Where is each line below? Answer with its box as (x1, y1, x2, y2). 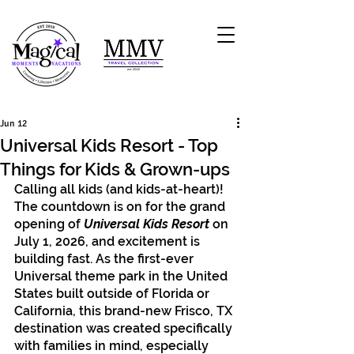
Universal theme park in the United (14, 269, 231, 284)
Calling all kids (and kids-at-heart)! (14, 182, 227, 197)
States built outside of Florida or (14, 286, 213, 301)
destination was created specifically (14, 321, 235, 336)
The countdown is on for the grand (14, 199, 228, 214)
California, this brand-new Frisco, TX (14, 303, 235, 318)
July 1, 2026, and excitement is (14, 234, 203, 249)
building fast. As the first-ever (14, 251, 197, 266)
